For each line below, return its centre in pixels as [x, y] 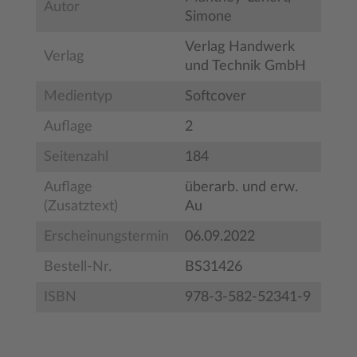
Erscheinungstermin [106, 237]
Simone [208, 17]
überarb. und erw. [241, 187]
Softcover [216, 96]
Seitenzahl [76, 157]
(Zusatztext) [81, 206]
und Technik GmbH [245, 66]
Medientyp [78, 96]
